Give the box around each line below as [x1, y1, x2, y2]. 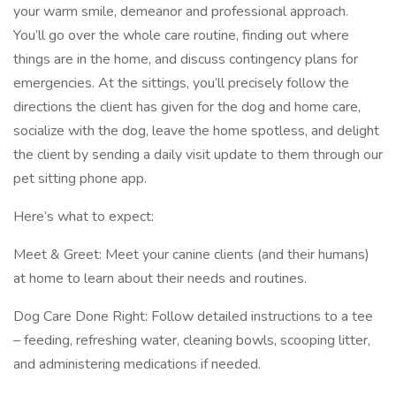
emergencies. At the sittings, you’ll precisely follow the [13, 73, 349, 93]
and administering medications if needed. [13, 354, 261, 374]
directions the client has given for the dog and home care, [13, 97, 361, 117]
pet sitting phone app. [13, 169, 147, 188]
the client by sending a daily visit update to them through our [13, 145, 383, 164]
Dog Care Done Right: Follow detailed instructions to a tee [13, 307, 373, 326]
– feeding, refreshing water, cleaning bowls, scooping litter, [13, 331, 370, 350]
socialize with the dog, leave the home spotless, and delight [13, 121, 379, 141]
